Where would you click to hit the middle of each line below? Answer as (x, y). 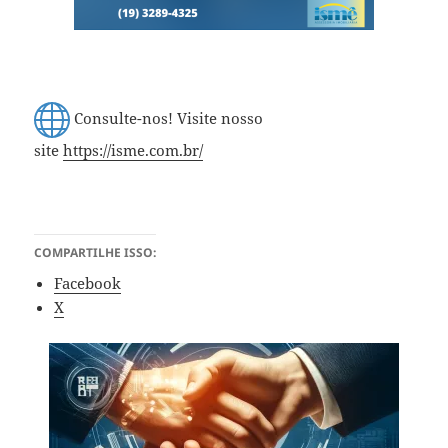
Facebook (88, 282)
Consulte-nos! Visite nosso (167, 117)
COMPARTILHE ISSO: (95, 252)
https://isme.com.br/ (133, 149)
